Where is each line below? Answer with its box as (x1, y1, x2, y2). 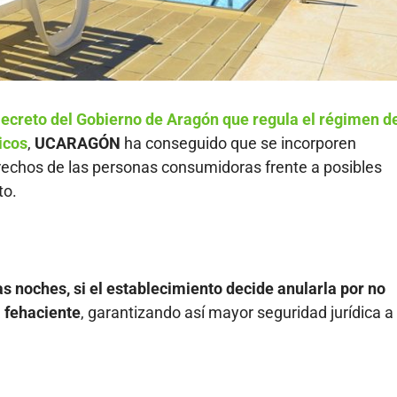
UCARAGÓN (35, 133, 121, 152)
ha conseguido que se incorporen (121, 133, 356, 152)
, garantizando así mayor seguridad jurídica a (81, 302, 393, 322)
